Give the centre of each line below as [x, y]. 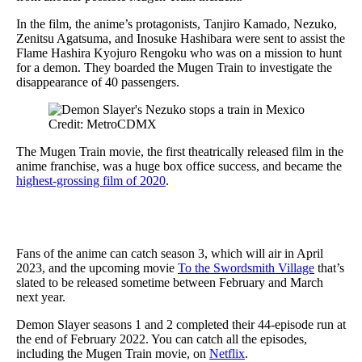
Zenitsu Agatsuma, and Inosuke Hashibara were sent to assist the [181, 38]
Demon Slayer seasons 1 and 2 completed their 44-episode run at [181, 324]
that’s [329, 267]
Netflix [227, 353]
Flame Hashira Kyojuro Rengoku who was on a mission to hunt [179, 53]
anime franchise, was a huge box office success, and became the [179, 166]
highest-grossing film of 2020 [91, 180]
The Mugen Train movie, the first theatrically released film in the [180, 151]
